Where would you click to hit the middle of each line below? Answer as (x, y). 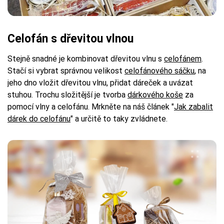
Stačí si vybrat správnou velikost (66, 70)
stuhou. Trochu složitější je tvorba (67, 94)
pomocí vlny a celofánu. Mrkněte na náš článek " (91, 106)
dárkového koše (155, 94)
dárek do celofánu (39, 118)
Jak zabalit (193, 106)
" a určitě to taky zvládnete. (119, 118)
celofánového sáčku (159, 70)
